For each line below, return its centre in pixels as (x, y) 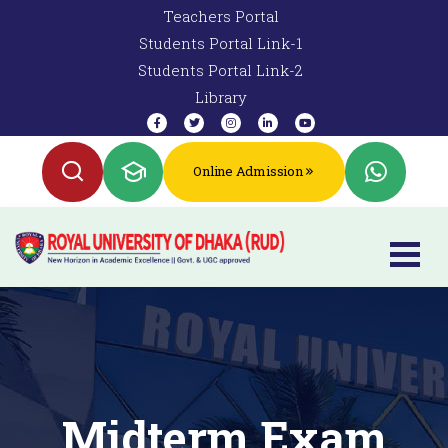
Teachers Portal (220, 16)
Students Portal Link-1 (220, 43)
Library (220, 97)
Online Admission (248, 171)
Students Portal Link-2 (220, 70)
